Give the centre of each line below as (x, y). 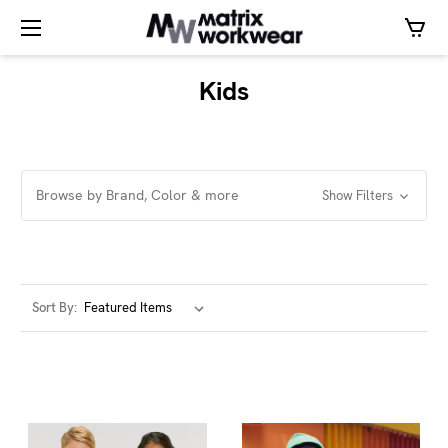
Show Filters (358, 195)
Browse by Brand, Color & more (137, 195)
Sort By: (54, 307)
